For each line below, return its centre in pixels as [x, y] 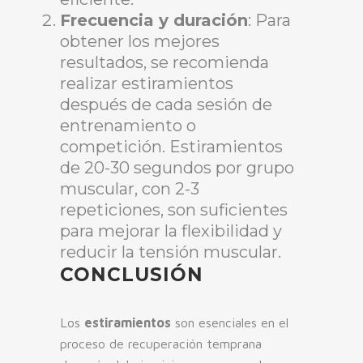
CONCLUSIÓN [132, 275]
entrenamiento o [128, 126]
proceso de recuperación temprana [161, 344]
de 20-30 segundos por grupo [177, 168]
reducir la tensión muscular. [171, 252]
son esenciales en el [230, 323]
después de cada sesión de [166, 105]
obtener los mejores [140, 42]
